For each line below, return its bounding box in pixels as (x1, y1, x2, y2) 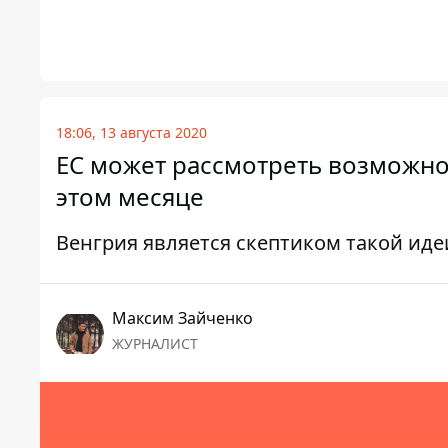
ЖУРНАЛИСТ (112, 334, 198, 354)
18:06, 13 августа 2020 (56, 123, 207, 143)
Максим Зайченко (112, 307, 253, 330)
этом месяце (56, 180, 204, 214)
